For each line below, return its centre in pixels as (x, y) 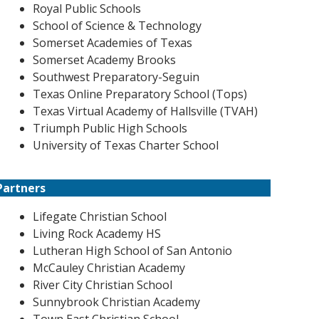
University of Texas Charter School (125, 145)
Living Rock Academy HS (96, 234)
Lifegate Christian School (99, 216)
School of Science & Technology (117, 26)
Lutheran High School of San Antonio (132, 251)
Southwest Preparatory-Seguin (116, 77)
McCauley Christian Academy (109, 268)
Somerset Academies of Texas (112, 43)
